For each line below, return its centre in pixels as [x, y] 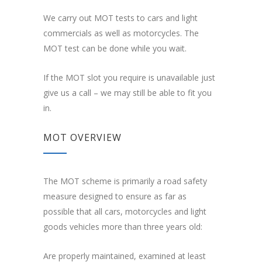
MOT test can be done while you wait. [115, 49]
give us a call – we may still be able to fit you [127, 93]
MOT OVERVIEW [82, 138]
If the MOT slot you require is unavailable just [129, 78]
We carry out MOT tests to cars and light [120, 18]
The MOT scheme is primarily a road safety [125, 181]
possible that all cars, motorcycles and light [125, 212]
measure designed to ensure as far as [115, 196]
